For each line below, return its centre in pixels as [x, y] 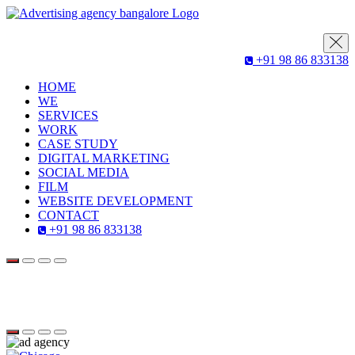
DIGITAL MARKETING [104, 158]
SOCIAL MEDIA [84, 172]
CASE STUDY [78, 144]
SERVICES [68, 115]
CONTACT [69, 215]
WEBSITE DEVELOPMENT [115, 201]
